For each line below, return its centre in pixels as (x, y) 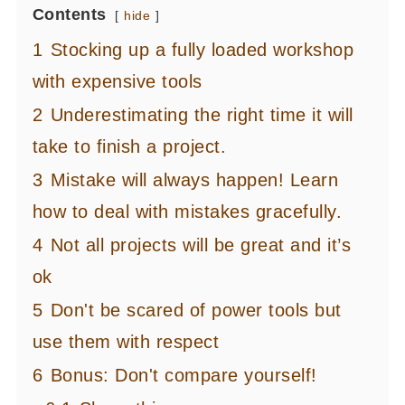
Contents (69, 14)
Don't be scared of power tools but (196, 310)
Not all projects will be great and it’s (201, 245)
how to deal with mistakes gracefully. (187, 212)
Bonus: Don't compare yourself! (184, 375)
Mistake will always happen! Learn (194, 180)
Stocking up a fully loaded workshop (202, 50)
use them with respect (126, 342)
